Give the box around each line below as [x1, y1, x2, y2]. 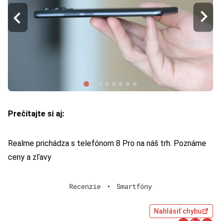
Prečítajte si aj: [8, 109, 64, 119]
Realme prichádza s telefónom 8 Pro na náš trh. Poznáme [8, 139, 206, 148]
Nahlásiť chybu [154, 207, 202, 216]
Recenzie [69, 182, 101, 191]
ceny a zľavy [8, 152, 51, 162]
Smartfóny [116, 182, 152, 191]
